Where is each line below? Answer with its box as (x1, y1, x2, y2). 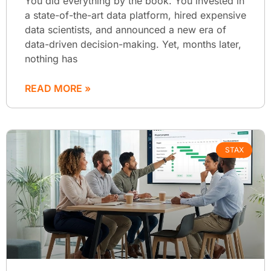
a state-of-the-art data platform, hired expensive (25, 8, 246, 21)
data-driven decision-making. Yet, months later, (25, 38, 241, 50)
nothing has (25, 52, 77, 65)
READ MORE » (25, 82, 91, 94)
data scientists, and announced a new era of (25, 23, 226, 36)
